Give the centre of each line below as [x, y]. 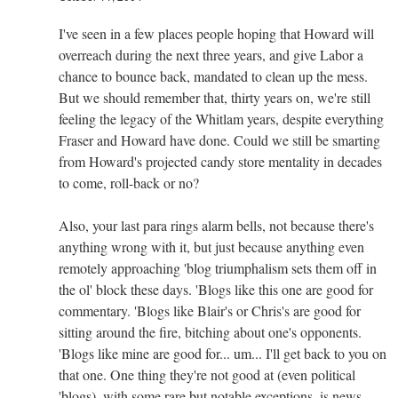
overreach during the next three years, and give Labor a [211, 54]
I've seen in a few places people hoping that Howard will [216, 33]
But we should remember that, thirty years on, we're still [215, 97]
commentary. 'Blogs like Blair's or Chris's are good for [210, 310]
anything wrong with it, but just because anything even [211, 246]
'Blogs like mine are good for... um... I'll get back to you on [223, 353]
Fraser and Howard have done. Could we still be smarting [219, 139]
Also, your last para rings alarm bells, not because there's [216, 225]
